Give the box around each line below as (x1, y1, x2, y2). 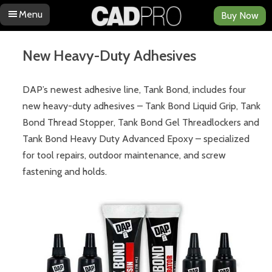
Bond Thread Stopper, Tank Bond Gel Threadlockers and (22, 116, 260, 128)
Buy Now (221, 10, 259, 21)
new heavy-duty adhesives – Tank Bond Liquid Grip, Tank (22, 100, 261, 112)
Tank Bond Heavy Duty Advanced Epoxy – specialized (22, 132, 250, 144)
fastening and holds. (22, 165, 107, 177)
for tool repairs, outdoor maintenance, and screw (22, 149, 226, 161)
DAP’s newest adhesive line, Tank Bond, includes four (22, 83, 246, 95)
